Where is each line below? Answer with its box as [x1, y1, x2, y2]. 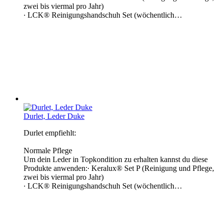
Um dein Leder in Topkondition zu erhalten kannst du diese [24, 155, 208, 164]
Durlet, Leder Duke [24, 111, 84, 120]
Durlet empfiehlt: [24, 128, 76, 137]
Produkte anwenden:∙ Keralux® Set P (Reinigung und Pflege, [24, 164, 214, 172]
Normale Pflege [24, 146, 72, 155]
